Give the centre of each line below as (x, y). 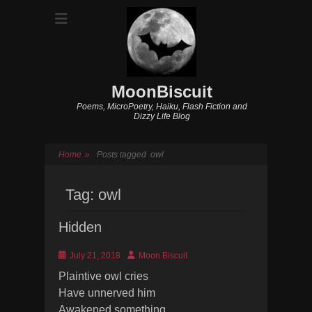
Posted (71, 255)
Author (139, 255)
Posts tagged (124, 155)
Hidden (80, 227)
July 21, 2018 (95, 256)
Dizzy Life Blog (162, 116)
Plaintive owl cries (103, 276)
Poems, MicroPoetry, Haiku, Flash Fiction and (162, 107)
